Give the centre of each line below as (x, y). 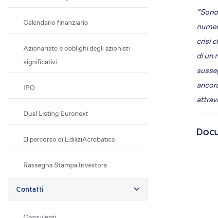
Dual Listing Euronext (56, 113)
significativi (40, 62)
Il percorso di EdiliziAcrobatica (69, 139)
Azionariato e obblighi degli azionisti (77, 48)
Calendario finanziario (56, 22)
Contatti (30, 190)
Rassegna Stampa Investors (65, 165)
